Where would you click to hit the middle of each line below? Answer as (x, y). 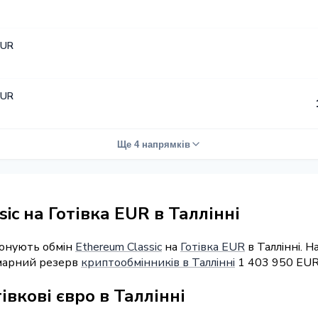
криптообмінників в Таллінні (158, 262)
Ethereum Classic (119, 247)
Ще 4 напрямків (153, 144)
